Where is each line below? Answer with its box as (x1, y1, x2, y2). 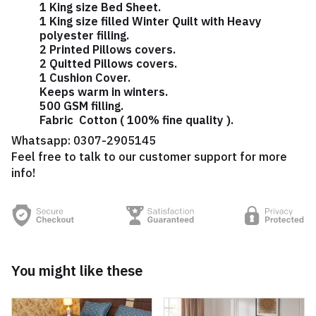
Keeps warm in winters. (39, 83, 168, 99)
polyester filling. (39, 27, 129, 43)
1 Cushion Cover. (39, 69, 130, 85)
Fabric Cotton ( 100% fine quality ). (39, 111, 233, 128)
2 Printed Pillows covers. (39, 41, 176, 57)
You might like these (11, 260, 142, 280)
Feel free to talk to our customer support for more (11, 148, 287, 164)
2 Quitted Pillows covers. (39, 55, 177, 71)
